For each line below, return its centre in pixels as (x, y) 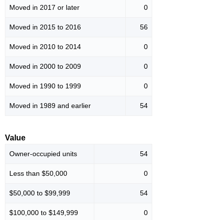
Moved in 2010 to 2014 (45, 47)
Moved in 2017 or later (44, 8)
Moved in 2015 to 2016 (45, 27)
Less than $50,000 (38, 174)
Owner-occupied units (43, 154)
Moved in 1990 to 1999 (45, 86)
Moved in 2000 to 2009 (45, 67)
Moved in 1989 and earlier (50, 106)
